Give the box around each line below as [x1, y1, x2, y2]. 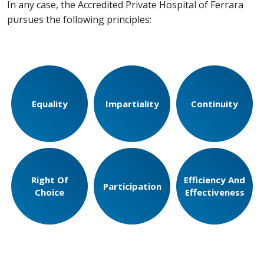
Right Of [31, 174, 68, 186]
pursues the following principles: [7, 13, 151, 27]
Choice [35, 186, 64, 199]
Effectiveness [184, 186, 245, 199]
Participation [103, 180, 161, 192]
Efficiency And [184, 174, 245, 186]
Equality [31, 97, 68, 110]
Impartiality [105, 97, 159, 110]
